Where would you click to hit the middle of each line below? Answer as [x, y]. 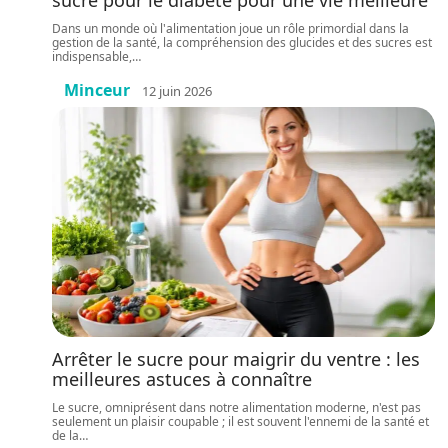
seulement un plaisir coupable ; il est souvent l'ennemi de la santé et [240, 421]
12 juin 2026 [177, 90]
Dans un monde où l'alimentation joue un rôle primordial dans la [230, 28]
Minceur [97, 90]
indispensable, [92, 56]
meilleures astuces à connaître [182, 379]
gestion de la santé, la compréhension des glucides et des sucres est [242, 42]
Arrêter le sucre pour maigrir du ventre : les [236, 359]
